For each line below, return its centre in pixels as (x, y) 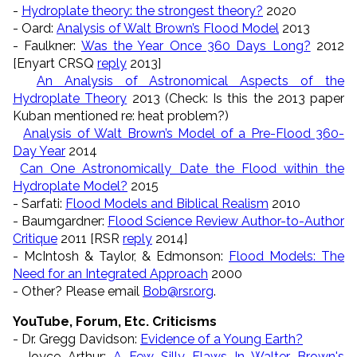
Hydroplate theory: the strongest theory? (142, 10)
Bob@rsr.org (178, 291)
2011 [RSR (90, 238)
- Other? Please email (78, 291)
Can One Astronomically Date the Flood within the (182, 168)
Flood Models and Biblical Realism (167, 203)
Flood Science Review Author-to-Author (226, 221)
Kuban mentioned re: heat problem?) (121, 116)
